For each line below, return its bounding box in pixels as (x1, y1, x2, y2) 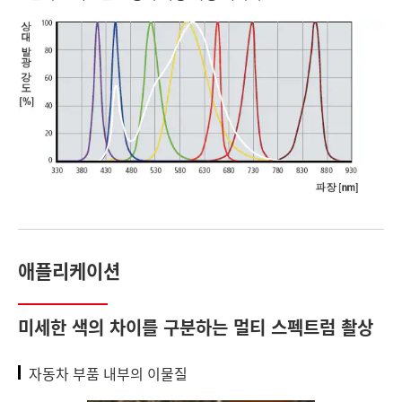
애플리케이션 (18, 256, 120, 284)
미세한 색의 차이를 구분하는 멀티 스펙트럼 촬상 (18, 313, 373, 340)
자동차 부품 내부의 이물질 (29, 362, 188, 384)
